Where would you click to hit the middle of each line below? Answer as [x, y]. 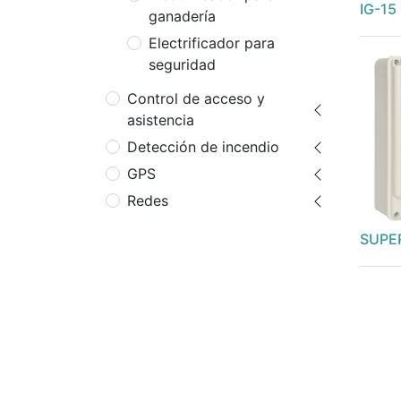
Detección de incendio [203, 147]
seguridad [182, 65]
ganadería [182, 17]
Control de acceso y [196, 99]
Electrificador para [212, 43]
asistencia [161, 120]
